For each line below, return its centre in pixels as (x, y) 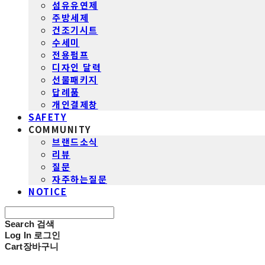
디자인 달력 (77, 67)
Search (20, 224)
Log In (18, 235)
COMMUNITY (60, 129)
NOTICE (48, 191)
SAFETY (48, 117)
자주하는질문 (80, 179)
